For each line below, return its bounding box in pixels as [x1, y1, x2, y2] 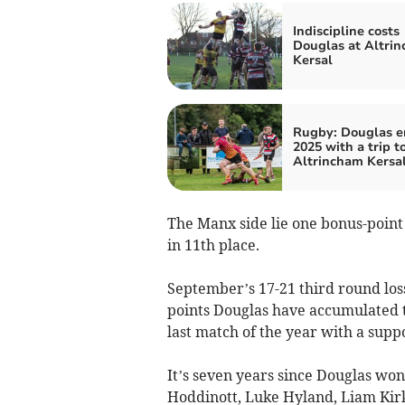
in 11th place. [166, 236, 259, 255]
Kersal [292, 52, 333, 70]
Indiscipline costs [292, 23, 400, 41]
